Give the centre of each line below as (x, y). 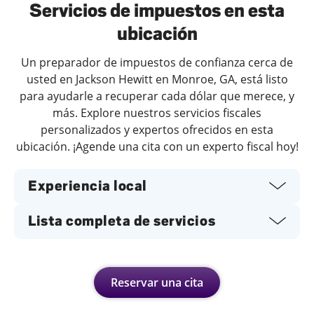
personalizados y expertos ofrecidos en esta (157, 129)
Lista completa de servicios (122, 221)
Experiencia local (88, 186)
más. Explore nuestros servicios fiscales (157, 112)
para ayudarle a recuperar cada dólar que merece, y (157, 96)
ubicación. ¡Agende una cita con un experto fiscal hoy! (157, 146)
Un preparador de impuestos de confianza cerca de (157, 62)
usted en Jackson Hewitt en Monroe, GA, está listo (157, 79)
